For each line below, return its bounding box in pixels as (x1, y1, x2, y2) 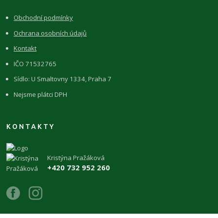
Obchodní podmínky (14, 13, 73, 22)
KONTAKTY (6, 123, 55, 130)
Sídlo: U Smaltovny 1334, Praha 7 (14, 74, 112, 83)
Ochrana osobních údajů (14, 28, 87, 37)
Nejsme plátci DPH (14, 90, 68, 99)
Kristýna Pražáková (47, 153, 105, 162)
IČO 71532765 (14, 59, 57, 68)
